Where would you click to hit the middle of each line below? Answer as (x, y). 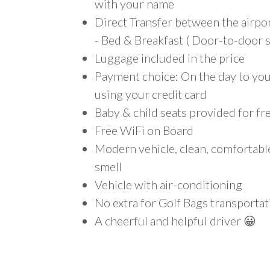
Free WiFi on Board (144, 130)
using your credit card (151, 94)
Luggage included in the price (170, 58)
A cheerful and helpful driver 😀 (175, 221)
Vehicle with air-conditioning (168, 184)
